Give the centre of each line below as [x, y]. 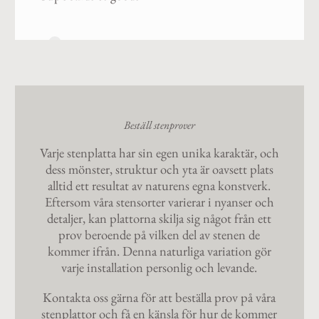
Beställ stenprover [159, 125]
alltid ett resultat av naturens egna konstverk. [159, 186]
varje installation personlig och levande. [159, 268]
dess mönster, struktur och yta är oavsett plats [159, 169]
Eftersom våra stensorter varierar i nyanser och [159, 202]
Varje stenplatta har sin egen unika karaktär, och [159, 153]
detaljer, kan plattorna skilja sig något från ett [159, 219]
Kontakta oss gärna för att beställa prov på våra [159, 297]
